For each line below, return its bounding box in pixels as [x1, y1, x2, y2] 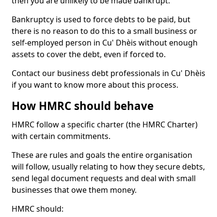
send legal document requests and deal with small [12, 173, 196, 184]
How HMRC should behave [12, 98, 154, 113]
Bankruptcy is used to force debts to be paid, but [12, 14, 190, 25]
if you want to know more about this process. [12, 79, 178, 90]
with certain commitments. [12, 131, 110, 141]
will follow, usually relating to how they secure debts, [12, 161, 205, 172]
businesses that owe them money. [12, 185, 137, 195]
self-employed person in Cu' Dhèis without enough [12, 37, 198, 48]
